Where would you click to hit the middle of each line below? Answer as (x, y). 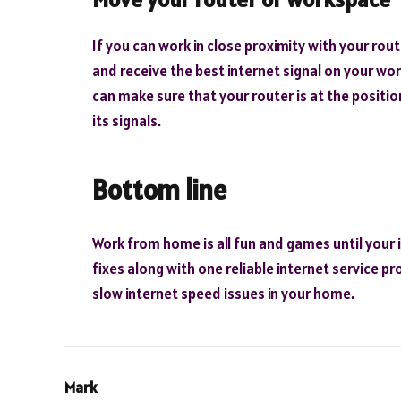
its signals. (127, 120)
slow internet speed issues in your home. (223, 294)
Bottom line (159, 190)
